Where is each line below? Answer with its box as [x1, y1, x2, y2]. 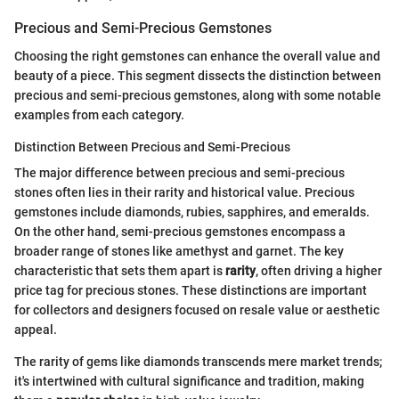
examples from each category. [14, 107, 184, 122]
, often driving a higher [256, 263, 382, 278]
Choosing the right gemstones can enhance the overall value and [14, 48, 380, 63]
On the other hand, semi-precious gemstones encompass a [14, 224, 346, 239]
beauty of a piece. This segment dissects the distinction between [14, 68, 381, 83]
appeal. [14, 322, 57, 337]
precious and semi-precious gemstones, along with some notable [14, 87, 381, 102]
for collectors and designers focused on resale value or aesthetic [14, 302, 379, 317]
